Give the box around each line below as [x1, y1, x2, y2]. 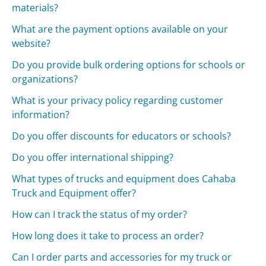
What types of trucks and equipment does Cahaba [12, 172, 236, 186]
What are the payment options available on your [12, 23, 229, 36]
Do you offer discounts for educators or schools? [12, 129, 232, 143]
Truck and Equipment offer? [12, 186, 137, 200]
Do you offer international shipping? [12, 151, 174, 164]
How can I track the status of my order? [12, 208, 188, 221]
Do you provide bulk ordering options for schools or [12, 58, 246, 72]
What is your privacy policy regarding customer [12, 94, 224, 107]
